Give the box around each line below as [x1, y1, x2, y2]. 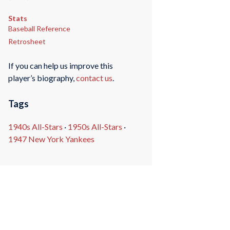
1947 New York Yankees [8, 134, 94, 144]
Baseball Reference [8, 24, 70, 33]
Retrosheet [8, 36, 46, 46]
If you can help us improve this [8, 61, 113, 71]
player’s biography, [8, 73, 76, 83]
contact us [75, 73, 112, 83]
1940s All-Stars [8, 122, 63, 132]
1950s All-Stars [67, 122, 122, 132]
